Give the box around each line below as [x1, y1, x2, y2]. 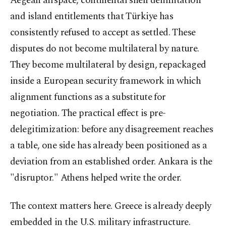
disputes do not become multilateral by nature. [10, 41, 199, 56]
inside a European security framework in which [10, 74, 201, 89]
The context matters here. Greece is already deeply [10, 199, 211, 214]
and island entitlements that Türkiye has [10, 9, 174, 24]
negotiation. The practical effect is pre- [10, 106, 166, 121]
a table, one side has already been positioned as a [10, 138, 207, 153]
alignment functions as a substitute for [10, 90, 166, 105]
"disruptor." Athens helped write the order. [10, 171, 182, 186]
